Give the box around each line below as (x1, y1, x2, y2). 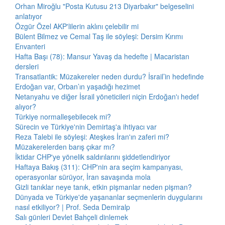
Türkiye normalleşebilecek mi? (15, 111, 111, 122)
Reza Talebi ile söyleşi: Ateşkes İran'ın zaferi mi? (15, 132, 169, 142)
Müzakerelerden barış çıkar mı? (15, 142, 115, 152)
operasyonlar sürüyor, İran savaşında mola (15, 172, 151, 182)
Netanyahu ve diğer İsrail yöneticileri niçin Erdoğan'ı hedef (15, 91, 199, 101)
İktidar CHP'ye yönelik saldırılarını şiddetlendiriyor (15, 152, 170, 162)
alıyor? (15, 101, 36, 111)
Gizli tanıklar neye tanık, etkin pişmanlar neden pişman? (15, 182, 192, 192)
